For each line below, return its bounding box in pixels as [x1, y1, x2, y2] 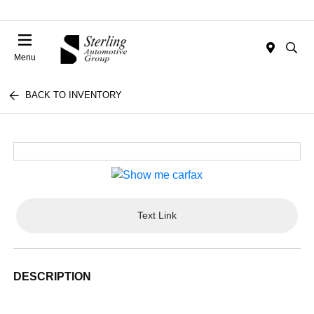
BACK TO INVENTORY [25, 90, 123, 100]
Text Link [137, 210, 177, 221]
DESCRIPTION [13, 270, 92, 282]
